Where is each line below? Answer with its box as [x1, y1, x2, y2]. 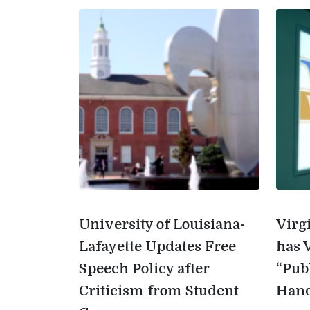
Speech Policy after [79, 261, 210, 277]
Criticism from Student [79, 283, 239, 299]
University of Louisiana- [79, 217, 245, 232]
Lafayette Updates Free [79, 239, 236, 255]
